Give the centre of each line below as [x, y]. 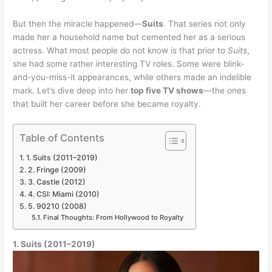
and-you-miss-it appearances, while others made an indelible [132, 77]
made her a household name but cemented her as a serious [129, 37]
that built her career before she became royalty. [107, 104]
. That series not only [205, 23]
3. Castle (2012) [56, 182]
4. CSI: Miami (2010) [63, 194]
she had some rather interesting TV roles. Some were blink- [129, 63]
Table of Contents [62, 138]
